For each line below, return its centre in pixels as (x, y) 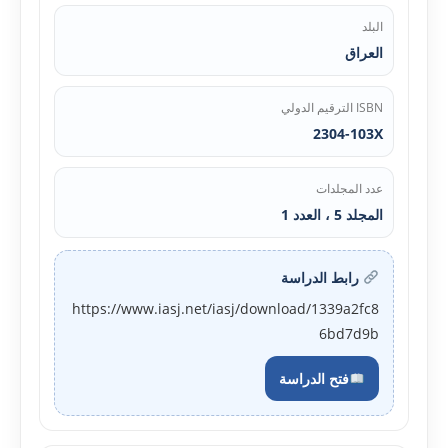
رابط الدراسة (322, 277)
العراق (364, 52)
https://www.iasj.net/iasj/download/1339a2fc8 (225, 308)
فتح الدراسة (314, 378)
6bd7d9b (349, 333)
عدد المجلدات (349, 188)
